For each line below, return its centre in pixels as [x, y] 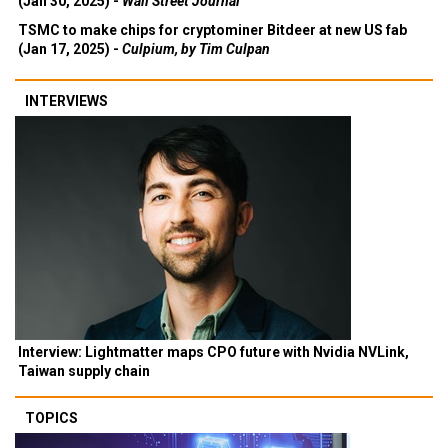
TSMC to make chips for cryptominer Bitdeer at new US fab [212, 29]
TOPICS [51, 417]
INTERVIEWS [66, 100]
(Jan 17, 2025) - [70, 48]
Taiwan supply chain [84, 370]
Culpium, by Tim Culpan [196, 48]
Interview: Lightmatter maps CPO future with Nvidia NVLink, [213, 351]
